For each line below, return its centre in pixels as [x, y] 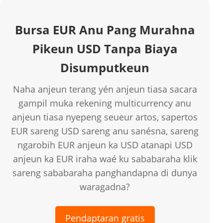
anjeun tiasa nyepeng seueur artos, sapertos [105, 117]
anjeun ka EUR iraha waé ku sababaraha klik [105, 159]
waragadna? [105, 187]
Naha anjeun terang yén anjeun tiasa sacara [105, 89]
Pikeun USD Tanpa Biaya [105, 49]
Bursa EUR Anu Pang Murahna [105, 30]
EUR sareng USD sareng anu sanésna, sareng [105, 131]
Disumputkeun [105, 68]
